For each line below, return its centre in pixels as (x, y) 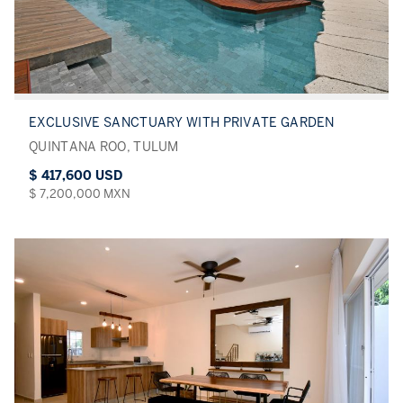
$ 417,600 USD (76, 175)
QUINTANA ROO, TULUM (104, 147)
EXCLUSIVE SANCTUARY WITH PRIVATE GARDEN (182, 122)
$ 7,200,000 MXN (80, 193)
